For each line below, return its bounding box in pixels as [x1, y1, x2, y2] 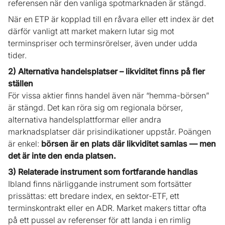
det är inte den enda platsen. [8, 151, 116, 161]
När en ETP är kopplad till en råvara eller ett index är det [8, 14, 214, 25]
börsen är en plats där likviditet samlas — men [41, 139, 216, 149]
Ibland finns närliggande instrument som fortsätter [8, 179, 192, 189]
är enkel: [8, 139, 41, 149]
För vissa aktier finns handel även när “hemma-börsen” [8, 90, 209, 101]
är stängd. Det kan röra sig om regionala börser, [8, 102, 183, 113]
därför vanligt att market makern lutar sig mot [8, 26, 174, 37]
